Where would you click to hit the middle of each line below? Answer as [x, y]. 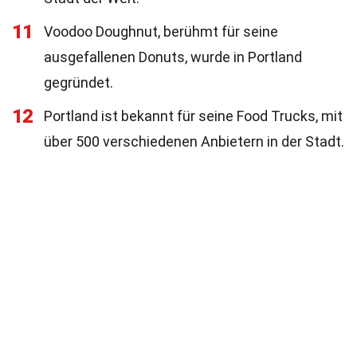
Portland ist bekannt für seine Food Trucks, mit [193, 116]
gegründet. [78, 82]
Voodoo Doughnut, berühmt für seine [161, 31]
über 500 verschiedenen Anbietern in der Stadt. [194, 141]
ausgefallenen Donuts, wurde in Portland [173, 57]
